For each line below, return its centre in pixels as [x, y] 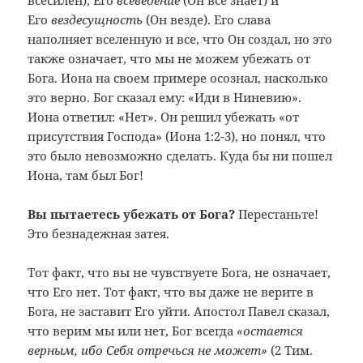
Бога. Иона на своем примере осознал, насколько [178, 77]
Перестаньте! [277, 214]
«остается [270, 330]
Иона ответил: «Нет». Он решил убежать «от [164, 116]
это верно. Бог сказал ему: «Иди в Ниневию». [165, 97]
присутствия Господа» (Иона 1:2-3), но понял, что [177, 136]
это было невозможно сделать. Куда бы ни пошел [180, 155]
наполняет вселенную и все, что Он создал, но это [180, 38]
